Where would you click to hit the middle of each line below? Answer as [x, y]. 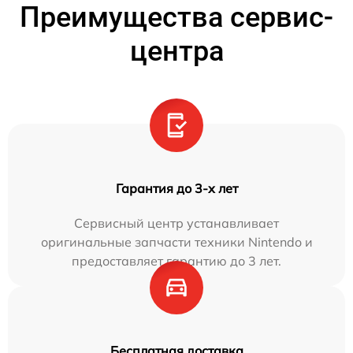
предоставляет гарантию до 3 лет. [176, 261]
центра [176, 52]
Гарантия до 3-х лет [176, 189]
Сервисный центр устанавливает [176, 223]
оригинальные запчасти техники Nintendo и [176, 242]
